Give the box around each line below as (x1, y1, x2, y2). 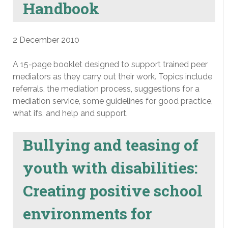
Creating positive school (23, 180, 203, 201)
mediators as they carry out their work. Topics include (13, 72, 212, 81)
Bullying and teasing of (23, 134, 198, 155)
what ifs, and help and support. (13, 108, 128, 118)
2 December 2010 (13, 35, 79, 45)
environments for (23, 203, 152, 223)
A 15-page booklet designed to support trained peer (13, 60, 208, 69)
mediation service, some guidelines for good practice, (13, 96, 213, 106)
